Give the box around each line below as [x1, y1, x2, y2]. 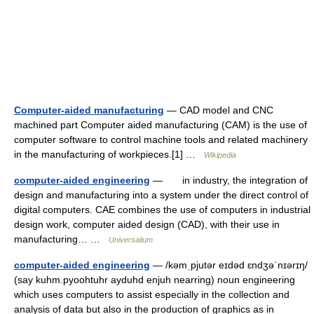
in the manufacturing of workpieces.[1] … [14, 148, 204, 160]
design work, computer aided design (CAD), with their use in [14, 218, 280, 230]
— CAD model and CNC [164, 104, 273, 116]
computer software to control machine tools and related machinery [14, 133, 308, 145]
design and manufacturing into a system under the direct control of [14, 189, 308, 200]
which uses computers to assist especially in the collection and [14, 288, 289, 300]
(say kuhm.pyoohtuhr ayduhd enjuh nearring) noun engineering [14, 273, 295, 285]
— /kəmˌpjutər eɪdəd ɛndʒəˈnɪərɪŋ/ [150, 259, 308, 271]
